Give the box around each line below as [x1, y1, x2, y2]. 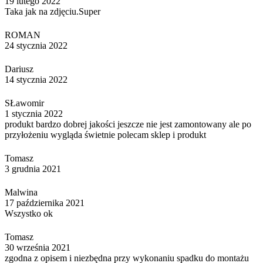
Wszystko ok [5, 208, 53, 218]
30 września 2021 [5, 242, 70, 252]
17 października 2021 [5, 197, 85, 208]
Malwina [5, 187, 38, 197]
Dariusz [5, 63, 33, 74]
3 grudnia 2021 [5, 163, 61, 174]
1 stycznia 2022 [5, 108, 63, 119]
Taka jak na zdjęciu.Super [5, 6, 100, 16]
